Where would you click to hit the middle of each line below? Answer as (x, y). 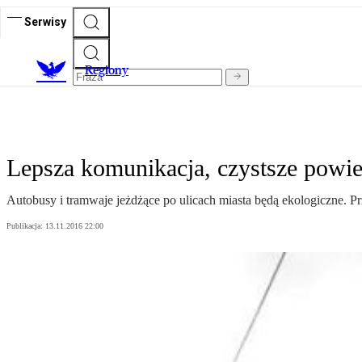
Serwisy (45, 21)
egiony (111, 70)
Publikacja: (26, 226)
